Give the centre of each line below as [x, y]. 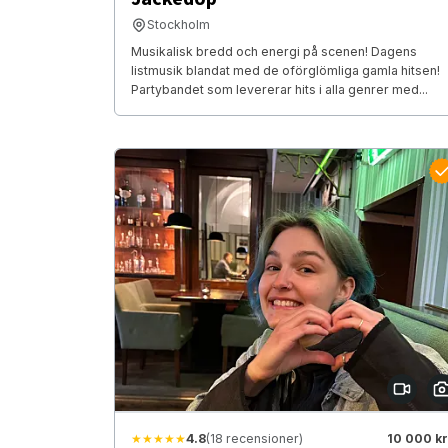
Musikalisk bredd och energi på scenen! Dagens [274, 52]
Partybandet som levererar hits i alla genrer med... [279, 90]
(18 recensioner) [254, 438]
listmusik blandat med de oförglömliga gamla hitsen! [285, 71]
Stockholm [178, 25]
